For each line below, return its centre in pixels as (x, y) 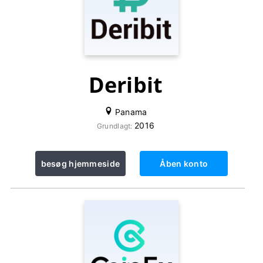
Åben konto (184, 163)
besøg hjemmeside (80, 163)
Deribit (126, 85)
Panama (130, 112)
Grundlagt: (115, 126)
